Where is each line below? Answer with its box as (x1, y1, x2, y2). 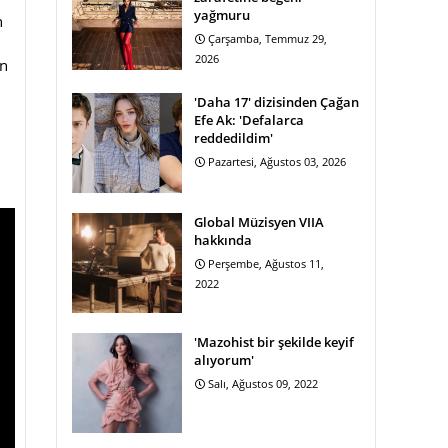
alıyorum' (194, 351, 254, 369)
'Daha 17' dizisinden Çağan (194, 93, 359, 111)
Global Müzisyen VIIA (194, 213, 324, 231)
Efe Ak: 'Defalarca (194, 111, 304, 129)
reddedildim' (194, 129, 273, 147)
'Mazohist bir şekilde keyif (194, 333, 354, 351)
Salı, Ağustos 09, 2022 (208, 376, 318, 391)
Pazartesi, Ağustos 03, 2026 (208, 154, 346, 169)
